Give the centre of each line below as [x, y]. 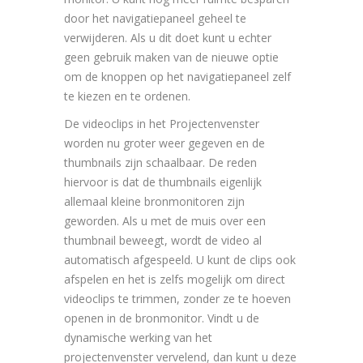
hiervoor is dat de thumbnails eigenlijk [163, 182]
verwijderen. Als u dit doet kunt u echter [168, 38]
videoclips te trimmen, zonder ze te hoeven [177, 299]
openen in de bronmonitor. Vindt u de [162, 318]
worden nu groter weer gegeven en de [164, 143]
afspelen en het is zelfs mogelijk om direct [175, 280]
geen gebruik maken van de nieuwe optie [171, 58]
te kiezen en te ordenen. [127, 96]
